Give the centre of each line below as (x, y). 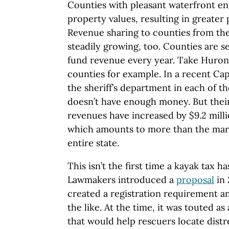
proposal (195, 179)
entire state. (93, 143)
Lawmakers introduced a (122, 179)
